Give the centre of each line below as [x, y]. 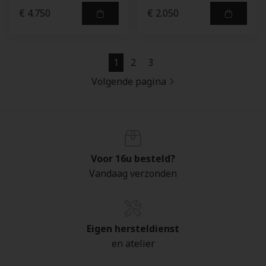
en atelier [133, 243]
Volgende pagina [129, 81]
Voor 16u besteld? [133, 159]
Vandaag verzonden [133, 173]
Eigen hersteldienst [133, 229]
